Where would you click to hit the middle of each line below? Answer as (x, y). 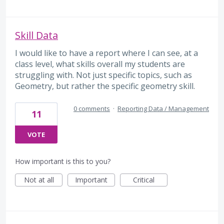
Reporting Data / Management (163, 109)
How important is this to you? (63, 161)
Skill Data (36, 35)
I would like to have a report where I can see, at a (106, 53)
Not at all (39, 180)
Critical (144, 180)
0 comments (92, 109)
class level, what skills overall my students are (100, 64)
